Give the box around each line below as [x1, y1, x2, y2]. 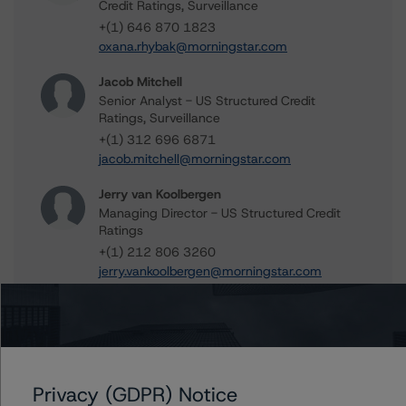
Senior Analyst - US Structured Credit [99, 92, 315, 109]
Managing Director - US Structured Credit [99, 205, 341, 221]
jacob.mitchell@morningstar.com [99, 150, 291, 167]
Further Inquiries [41, 353, 188, 380]
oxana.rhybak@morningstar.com [99, 38, 287, 54]
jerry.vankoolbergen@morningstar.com [99, 263, 322, 279]
